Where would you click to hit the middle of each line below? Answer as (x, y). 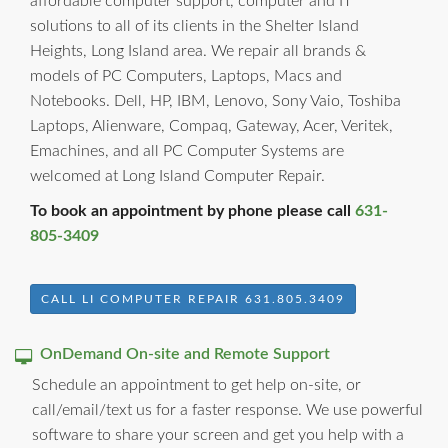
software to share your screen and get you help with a (218, 434)
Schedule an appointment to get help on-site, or (196, 384)
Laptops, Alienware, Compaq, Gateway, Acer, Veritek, (211, 125)
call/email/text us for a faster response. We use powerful (227, 409)
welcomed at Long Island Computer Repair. (177, 175)
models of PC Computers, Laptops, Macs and (186, 75)
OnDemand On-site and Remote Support (181, 353)
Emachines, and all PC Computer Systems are (187, 150)
